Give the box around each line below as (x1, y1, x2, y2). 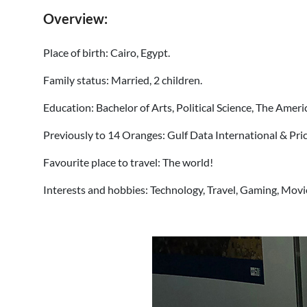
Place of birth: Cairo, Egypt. (43, 46, 170, 59)
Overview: (43, 10, 108, 27)
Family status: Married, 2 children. (43, 73, 202, 86)
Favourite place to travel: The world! (43, 156, 213, 169)
